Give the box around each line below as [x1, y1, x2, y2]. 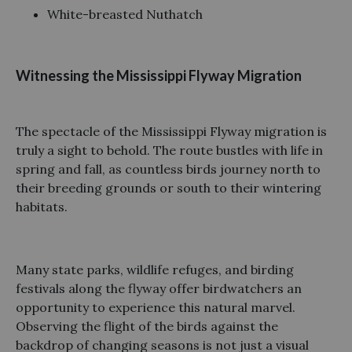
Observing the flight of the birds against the [16, 317, 278, 334]
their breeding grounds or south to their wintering [16, 179, 321, 196]
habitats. [16, 198, 68, 214]
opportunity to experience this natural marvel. [16, 299, 295, 315]
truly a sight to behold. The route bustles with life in [16, 141, 323, 158]
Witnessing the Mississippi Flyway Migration [16, 66, 302, 84]
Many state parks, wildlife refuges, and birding [16, 261, 294, 277]
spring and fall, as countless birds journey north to [16, 160, 321, 177]
